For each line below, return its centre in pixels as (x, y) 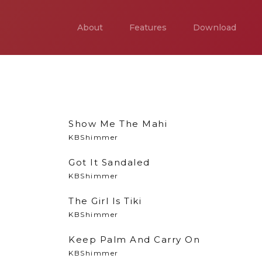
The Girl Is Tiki (105, 201)
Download (215, 27)
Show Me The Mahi (118, 124)
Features (148, 27)
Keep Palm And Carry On (134, 239)
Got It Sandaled (109, 162)
